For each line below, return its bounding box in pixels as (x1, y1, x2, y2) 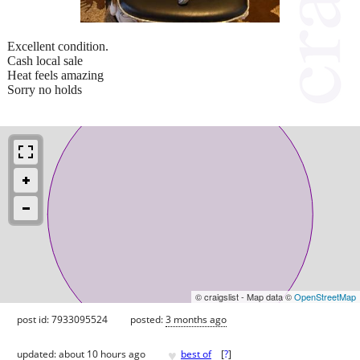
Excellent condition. (7, 39, 108, 53)
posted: (130, 312, 166, 326)
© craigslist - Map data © (195, 289, 294, 303)
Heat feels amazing (7, 67, 104, 82)
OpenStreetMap (294, 289, 356, 303)
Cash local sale (7, 53, 83, 67)
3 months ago (166, 312, 227, 326)
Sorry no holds (7, 82, 82, 96)
